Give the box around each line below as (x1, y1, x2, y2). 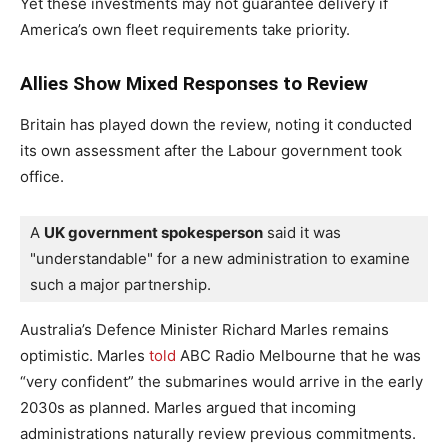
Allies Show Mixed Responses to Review (20, 71, 368, 95)
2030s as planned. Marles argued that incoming (20, 397, 356, 417)
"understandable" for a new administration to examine (30, 248, 410, 268)
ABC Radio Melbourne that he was (176, 345, 421, 365)
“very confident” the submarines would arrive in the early (20, 371, 423, 391)
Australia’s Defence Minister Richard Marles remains (20, 319, 389, 339)
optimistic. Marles (20, 345, 149, 365)
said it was (263, 222, 341, 242)
